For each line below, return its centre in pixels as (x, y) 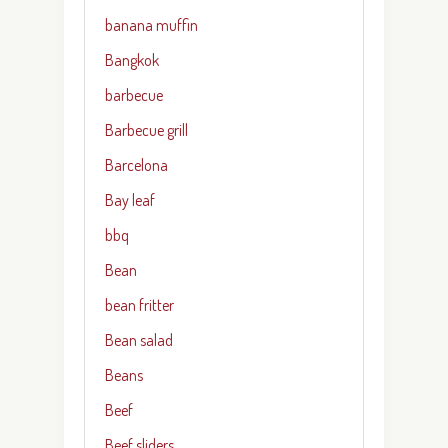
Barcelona (136, 164)
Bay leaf (130, 199)
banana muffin (151, 24)
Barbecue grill (146, 129)
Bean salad (139, 339)
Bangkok (132, 59)
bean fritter (139, 304)
